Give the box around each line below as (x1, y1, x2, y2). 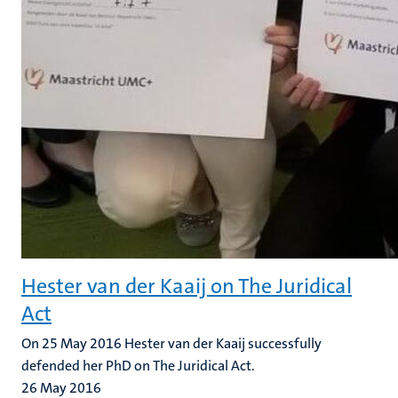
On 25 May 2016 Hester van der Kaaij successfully (21, 334, 322, 353)
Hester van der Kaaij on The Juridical (21, 272, 352, 300)
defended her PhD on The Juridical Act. (21, 356, 255, 375)
